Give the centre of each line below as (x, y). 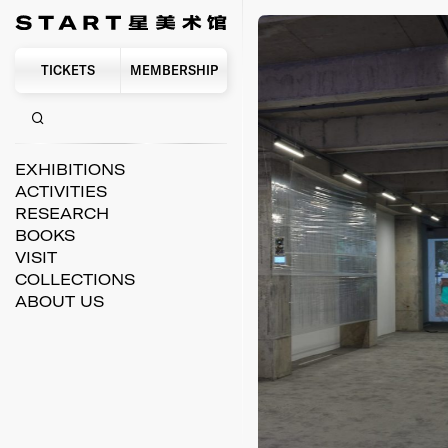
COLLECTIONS (75, 280)
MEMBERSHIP (173, 69)
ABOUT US (60, 302)
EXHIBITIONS (70, 170)
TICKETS (67, 69)
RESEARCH (62, 214)
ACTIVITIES (61, 192)
